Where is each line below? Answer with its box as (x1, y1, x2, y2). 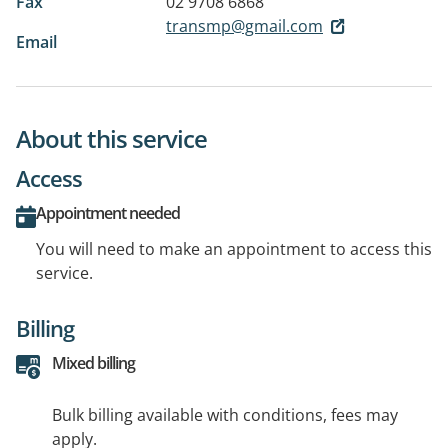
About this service (16, 121, 207, 155)
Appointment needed (36, 201, 180, 224)
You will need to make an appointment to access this (36, 237, 432, 260)
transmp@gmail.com (166, 14, 323, 37)
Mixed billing (52, 351, 135, 374)
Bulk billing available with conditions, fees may (52, 403, 398, 426)
